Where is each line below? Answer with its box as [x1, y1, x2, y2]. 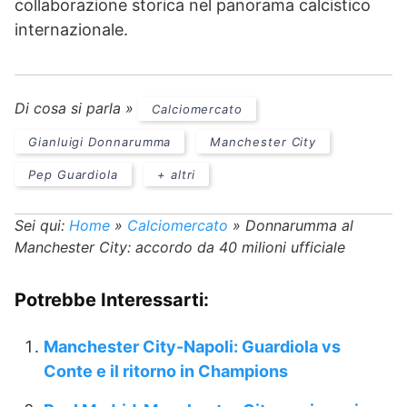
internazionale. [15, 20, 128, 39]
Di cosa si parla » [15, 99, 138, 117]
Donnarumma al [245, 216, 353, 234]
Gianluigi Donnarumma [28, 134, 172, 149]
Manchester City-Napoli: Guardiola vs [44, 337, 341, 356]
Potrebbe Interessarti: [15, 289, 209, 311]
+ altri [156, 167, 196, 182]
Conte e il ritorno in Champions [44, 362, 288, 381]
